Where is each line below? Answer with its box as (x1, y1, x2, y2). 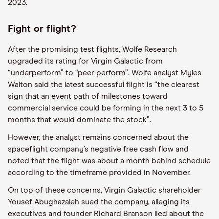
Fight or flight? (8, 24, 76, 34)
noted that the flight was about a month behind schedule (8, 157, 211, 165)
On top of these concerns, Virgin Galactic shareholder (8, 186, 201, 194)
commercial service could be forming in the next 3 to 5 (8, 104, 203, 112)
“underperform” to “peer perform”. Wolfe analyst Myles (8, 69, 201, 77)
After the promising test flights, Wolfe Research (8, 45, 177, 53)
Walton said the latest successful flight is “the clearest (8, 81, 199, 88)
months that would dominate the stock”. (8, 116, 151, 124)
